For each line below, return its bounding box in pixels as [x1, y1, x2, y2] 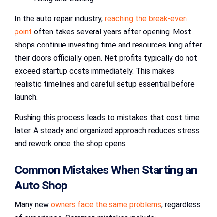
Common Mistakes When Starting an [15, 162, 197, 177]
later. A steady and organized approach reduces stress [15, 126, 200, 136]
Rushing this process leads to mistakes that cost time [15, 113, 200, 123]
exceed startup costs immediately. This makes [15, 66, 174, 76]
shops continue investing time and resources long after [15, 40, 202, 50]
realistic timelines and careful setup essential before [15, 79, 195, 89]
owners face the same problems [51, 200, 161, 209]
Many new [15, 200, 51, 209]
